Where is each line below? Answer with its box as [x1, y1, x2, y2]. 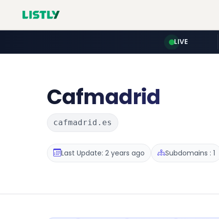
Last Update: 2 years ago [61, 148, 145, 158]
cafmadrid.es [53, 118, 112, 127]
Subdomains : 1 [165, 148, 215, 158]
